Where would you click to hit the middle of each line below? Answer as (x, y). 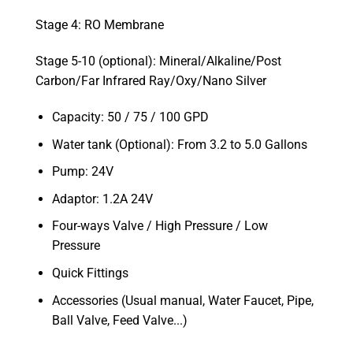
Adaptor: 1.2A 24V (102, 199)
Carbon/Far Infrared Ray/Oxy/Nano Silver (151, 81)
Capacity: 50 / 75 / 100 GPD (130, 117)
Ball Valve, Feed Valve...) (119, 320)
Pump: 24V (82, 172)
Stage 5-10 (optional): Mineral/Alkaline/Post (158, 61)
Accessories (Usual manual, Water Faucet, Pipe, (182, 300)
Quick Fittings (90, 273)
